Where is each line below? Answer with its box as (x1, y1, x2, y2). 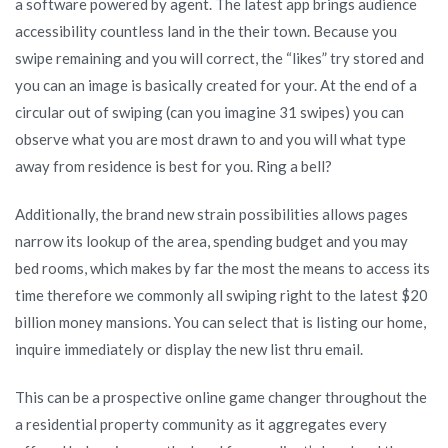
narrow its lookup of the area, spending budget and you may (15, 231, 408, 250)
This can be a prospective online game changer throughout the (15, 387, 427, 406)
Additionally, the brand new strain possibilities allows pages (15, 204, 408, 223)
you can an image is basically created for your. (15, 75, 317, 94)
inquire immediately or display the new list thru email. (15, 339, 363, 358)
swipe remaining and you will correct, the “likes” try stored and (15, 48, 424, 67)
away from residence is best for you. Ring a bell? (15, 156, 332, 175)
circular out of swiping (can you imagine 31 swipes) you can (15, 102, 404, 121)
